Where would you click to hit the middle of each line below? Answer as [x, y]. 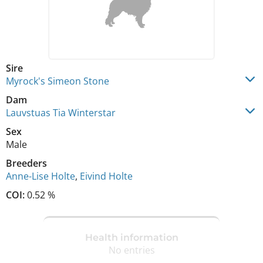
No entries [131, 250]
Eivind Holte [106, 176]
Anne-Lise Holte [41, 176]
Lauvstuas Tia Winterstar [61, 113]
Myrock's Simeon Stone [58, 81]
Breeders [26, 163]
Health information [131, 237]
